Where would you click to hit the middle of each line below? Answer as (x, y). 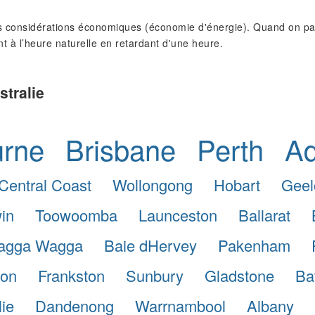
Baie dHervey (150, 245)
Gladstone (239, 275)
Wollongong (153, 184)
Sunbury (155, 275)
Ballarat (264, 214)
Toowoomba (76, 214)
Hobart (237, 184)
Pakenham (254, 245)
